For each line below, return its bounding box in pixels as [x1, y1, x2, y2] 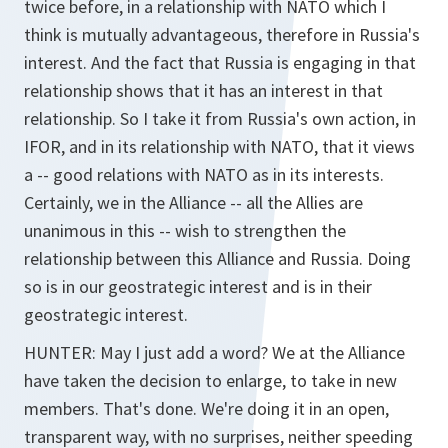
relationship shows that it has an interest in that [24, 79, 383, 102]
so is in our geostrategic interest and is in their [24, 275, 372, 298]
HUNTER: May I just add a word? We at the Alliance [24, 341, 405, 364]
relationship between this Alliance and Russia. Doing [24, 247, 411, 270]
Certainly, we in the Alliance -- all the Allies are [24, 191, 363, 214]
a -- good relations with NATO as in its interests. [24, 163, 384, 186]
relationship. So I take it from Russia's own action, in [24, 107, 416, 130]
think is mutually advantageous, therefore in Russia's [24, 23, 420, 46]
